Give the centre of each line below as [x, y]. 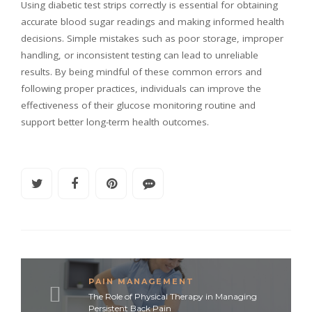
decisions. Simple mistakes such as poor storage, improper [152, 38]
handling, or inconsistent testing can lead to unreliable [140, 55]
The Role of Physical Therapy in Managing [173, 296]
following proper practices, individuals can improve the [141, 88]
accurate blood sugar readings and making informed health [153, 21]
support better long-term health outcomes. [115, 122]
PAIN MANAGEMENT [141, 281]
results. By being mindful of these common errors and [141, 71]
